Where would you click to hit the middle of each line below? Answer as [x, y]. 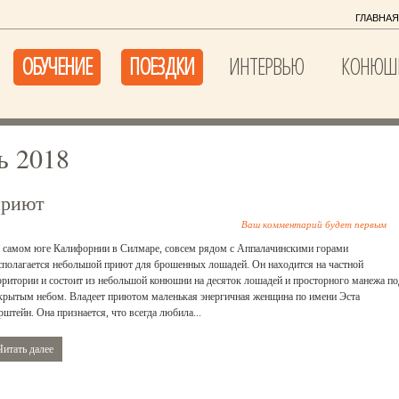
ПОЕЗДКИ [162, 66]
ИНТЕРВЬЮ [266, 66]
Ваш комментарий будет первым [314, 224]
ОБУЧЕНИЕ [57, 66]
